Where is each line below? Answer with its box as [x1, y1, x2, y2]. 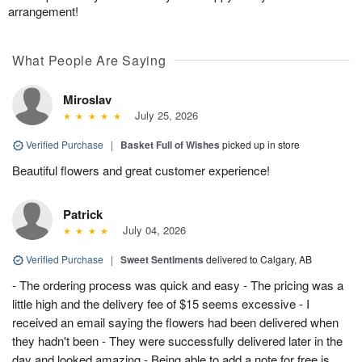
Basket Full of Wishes [120, 137, 220, 152]
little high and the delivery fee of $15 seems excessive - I [12, 294, 309, 312]
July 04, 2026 [116, 221, 186, 238]
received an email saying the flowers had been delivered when [12, 313, 339, 330]
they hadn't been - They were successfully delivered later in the [12, 331, 343, 349]
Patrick [63, 204, 103, 223]
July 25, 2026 [128, 107, 198, 123]
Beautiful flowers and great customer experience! [12, 161, 270, 179]
